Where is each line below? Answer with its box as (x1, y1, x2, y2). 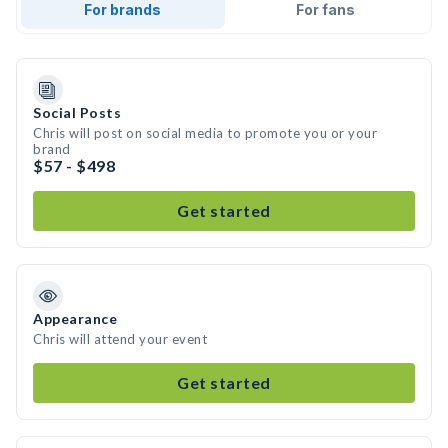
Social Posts (33, 104, 121, 121)
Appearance (33, 310, 117, 327)
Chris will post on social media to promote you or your (33, 125, 377, 141)
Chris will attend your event (33, 331, 207, 347)
